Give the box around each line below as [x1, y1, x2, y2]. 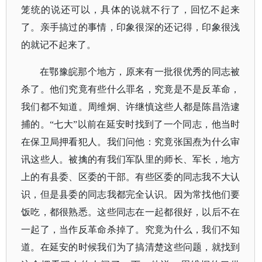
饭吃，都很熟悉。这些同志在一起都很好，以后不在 [21, 207, 240, 217]
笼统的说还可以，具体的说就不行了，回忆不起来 [21, 5, 240, 15]
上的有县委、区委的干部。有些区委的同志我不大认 [21, 172, 240, 182]
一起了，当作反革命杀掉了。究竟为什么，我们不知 [21, 225, 240, 235]
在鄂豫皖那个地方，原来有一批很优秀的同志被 [40, 67, 240, 77]
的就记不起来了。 [21, 40, 96, 50]
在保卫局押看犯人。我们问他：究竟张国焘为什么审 [21, 137, 240, 147]
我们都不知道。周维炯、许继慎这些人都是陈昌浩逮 [21, 102, 240, 112]
